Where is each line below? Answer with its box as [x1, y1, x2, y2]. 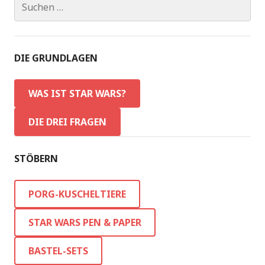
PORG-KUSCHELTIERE [28, 188, 126, 201]
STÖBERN [14, 152, 58, 165]
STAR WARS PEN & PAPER [28, 216, 141, 229]
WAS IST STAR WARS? [28, 87, 126, 100]
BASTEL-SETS [28, 244, 88, 257]
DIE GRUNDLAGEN [14, 51, 98, 64]
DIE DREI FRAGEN [28, 115, 106, 128]
